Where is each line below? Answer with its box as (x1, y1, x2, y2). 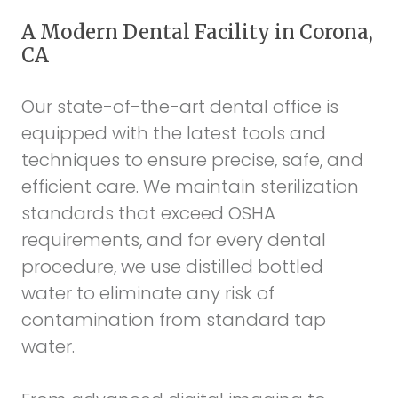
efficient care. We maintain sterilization (21, 174, 359, 200)
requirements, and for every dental (21, 227, 326, 253)
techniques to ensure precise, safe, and (21, 147, 363, 173)
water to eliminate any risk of (21, 281, 275, 306)
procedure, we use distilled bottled (21, 254, 323, 280)
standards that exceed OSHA (21, 201, 275, 227)
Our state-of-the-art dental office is (21, 94, 338, 120)
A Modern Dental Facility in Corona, (21, 20, 373, 45)
